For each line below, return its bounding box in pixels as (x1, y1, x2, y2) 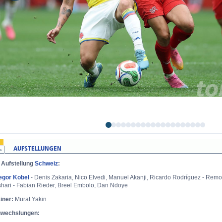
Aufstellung (1, 160, 35, 167)
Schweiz (35, 160, 58, 167)
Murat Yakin (15, 195, 47, 203)
